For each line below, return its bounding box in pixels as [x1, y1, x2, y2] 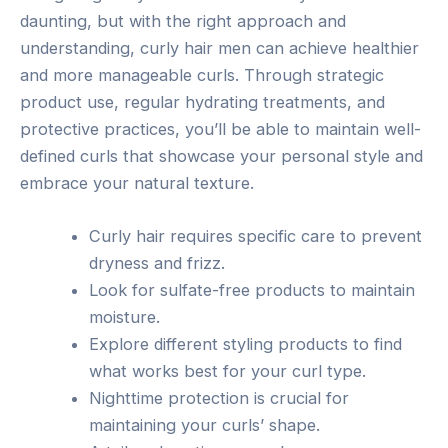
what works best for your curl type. [89, 361, 367, 382]
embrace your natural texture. [20, 172, 254, 193]
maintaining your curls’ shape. [89, 415, 321, 436]
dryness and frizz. [89, 253, 226, 274]
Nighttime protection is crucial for [89, 388, 350, 409]
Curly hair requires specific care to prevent [89, 226, 423, 247]
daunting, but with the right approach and [20, 10, 346, 31]
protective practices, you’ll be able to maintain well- [20, 118, 421, 139]
